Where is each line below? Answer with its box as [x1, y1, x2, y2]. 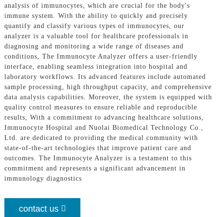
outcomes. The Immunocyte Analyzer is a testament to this [4, 154, 192, 162]
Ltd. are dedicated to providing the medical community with [4, 134, 198, 141]
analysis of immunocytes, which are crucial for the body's [4, 1, 190, 9]
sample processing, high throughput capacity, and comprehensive [4, 83, 212, 91]
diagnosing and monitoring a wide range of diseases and [4, 42, 184, 50]
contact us [18, 203, 59, 214]
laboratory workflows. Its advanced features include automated [4, 73, 206, 80]
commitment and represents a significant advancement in [4, 164, 186, 172]
